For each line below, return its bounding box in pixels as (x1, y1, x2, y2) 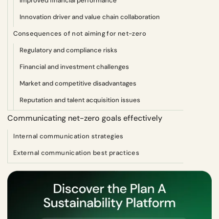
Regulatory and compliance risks (19, 45, 117, 54)
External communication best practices (13, 148, 140, 157)
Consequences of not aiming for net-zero (13, 29, 146, 38)
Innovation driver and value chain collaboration (19, 12, 160, 21)
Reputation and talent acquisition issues (19, 95, 140, 104)
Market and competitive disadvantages (19, 79, 136, 88)
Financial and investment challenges (19, 62, 129, 71)
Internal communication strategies (13, 131, 124, 140)
